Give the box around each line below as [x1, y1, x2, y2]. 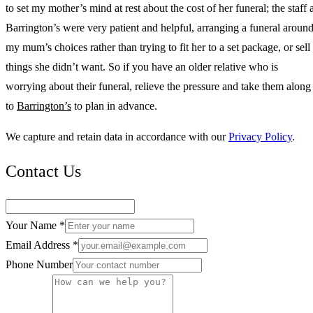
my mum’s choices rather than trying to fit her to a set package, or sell [6, 41, 310, 53]
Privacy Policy [228, 130, 292, 143]
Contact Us [6, 161, 81, 180]
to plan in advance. [71, 99, 157, 112]
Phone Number [6, 258, 73, 270]
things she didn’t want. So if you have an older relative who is [6, 60, 278, 73]
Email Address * [6, 238, 78, 251]
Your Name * [6, 219, 65, 231]
